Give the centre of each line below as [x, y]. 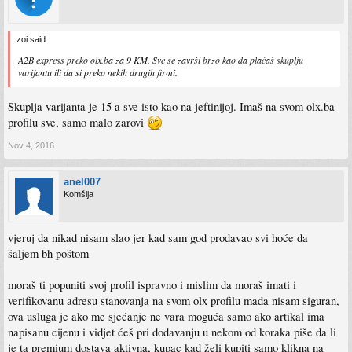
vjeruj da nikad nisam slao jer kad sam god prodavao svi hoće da [158, 237]
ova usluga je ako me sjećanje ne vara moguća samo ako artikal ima [166, 316]
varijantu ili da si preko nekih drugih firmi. [98, 73]
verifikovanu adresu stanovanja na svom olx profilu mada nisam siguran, [174, 300]
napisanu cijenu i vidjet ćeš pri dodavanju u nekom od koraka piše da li [172, 332]
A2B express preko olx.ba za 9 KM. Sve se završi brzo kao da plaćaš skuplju [161, 60]
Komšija [79, 194]
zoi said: [32, 40]
